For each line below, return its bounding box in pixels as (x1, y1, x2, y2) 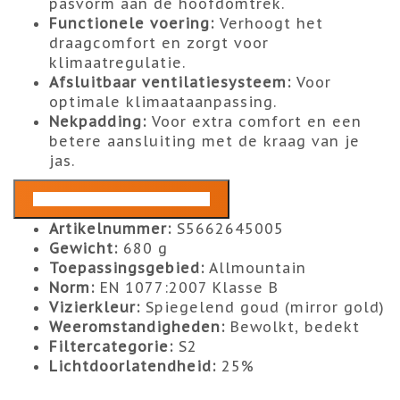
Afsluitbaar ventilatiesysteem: (49, 73, 291, 92)
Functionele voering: (49, 14, 214, 33)
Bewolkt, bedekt (225, 318, 360, 337)
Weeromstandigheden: (49, 318, 225, 337)
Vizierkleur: (49, 298, 140, 317)
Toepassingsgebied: (49, 259, 204, 278)
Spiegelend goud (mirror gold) (140, 298, 385, 317)
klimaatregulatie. (49, 54, 186, 72)
